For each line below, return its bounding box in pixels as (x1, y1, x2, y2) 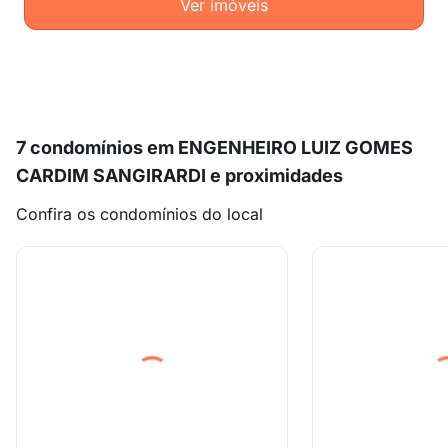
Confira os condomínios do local (16, 204, 263, 224)
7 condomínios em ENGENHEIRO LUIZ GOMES (16, 137, 413, 158)
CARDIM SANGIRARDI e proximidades (16, 165, 343, 186)
